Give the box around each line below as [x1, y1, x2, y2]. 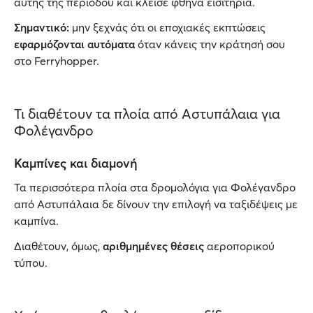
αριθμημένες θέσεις [103, 239, 204, 253]
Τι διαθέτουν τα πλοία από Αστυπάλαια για [14, 105, 280, 122]
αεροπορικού [204, 239, 275, 253]
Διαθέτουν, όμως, [14, 239, 103, 253]
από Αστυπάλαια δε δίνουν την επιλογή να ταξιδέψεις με [14, 197, 298, 211]
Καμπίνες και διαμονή [14, 155, 138, 171]
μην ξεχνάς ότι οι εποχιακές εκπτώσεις [69, 20, 265, 34]
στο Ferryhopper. [14, 54, 99, 68]
